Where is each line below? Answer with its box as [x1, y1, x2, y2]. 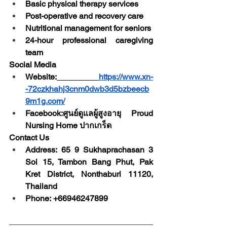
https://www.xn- [99, 71, 153, 82]
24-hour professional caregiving [25, 35, 153, 45]
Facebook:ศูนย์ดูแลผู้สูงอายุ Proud [25, 108, 153, 118]
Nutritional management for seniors [25, 23, 151, 33]
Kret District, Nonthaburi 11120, [25, 169, 153, 179]
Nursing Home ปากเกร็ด [25, 120, 113, 130]
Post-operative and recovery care [25, 11, 143, 21]
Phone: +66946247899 [25, 193, 108, 203]
